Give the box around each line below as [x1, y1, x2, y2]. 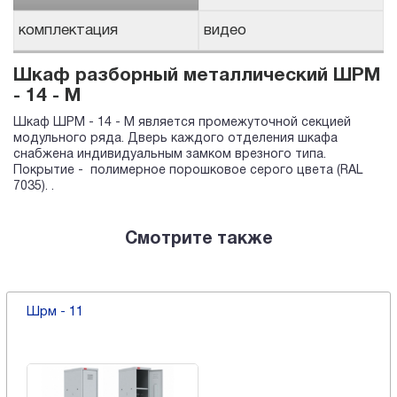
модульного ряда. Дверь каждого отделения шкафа [13, 133, 338, 145]
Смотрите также [124, 231, 273, 248]
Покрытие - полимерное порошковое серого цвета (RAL [13, 165, 362, 177]
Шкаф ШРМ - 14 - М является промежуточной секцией [13, 117, 351, 129]
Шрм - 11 [26, 307, 83, 319]
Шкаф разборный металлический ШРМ [13, 67, 380, 85]
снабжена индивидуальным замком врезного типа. [13, 149, 326, 161]
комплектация [19, 23, 118, 37]
